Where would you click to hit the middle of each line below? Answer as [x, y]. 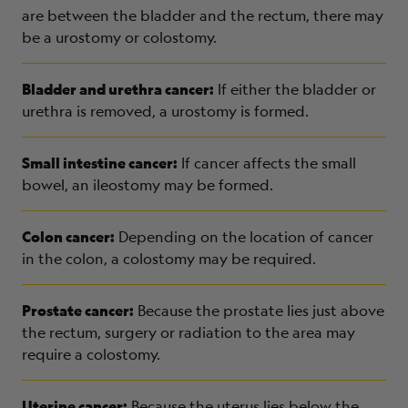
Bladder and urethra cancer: [118, 88]
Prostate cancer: [78, 310]
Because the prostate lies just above [261, 310]
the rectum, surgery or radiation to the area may [189, 332]
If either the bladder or [297, 89]
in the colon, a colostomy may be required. [169, 258]
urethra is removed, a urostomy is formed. [165, 111]
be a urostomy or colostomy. [119, 37]
